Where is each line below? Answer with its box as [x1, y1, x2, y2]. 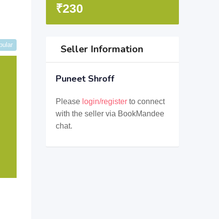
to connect [127, 97, 165, 106]
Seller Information [60, 43, 143, 56]
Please [55, 97, 82, 106]
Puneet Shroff [55, 73, 114, 85]
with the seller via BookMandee [55, 109, 164, 118]
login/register [82, 97, 127, 106]
